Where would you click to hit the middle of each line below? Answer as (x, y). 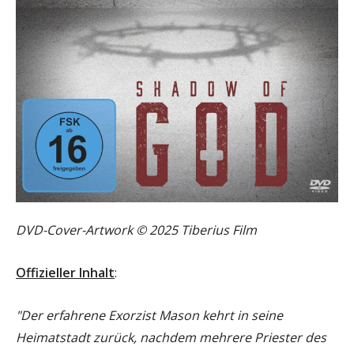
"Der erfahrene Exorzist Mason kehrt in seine (149, 316)
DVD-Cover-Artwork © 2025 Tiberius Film (136, 230)
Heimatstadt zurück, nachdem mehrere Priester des (171, 338)
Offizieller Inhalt (65, 273)
